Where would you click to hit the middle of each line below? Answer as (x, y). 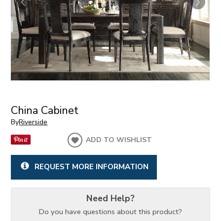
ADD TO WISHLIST (119, 140)
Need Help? (110, 198)
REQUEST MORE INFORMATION (91, 167)
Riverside (33, 122)
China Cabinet (45, 110)
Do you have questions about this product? (110, 212)
